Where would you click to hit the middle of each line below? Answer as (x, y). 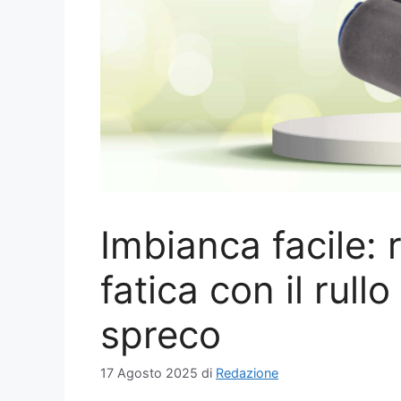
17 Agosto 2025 (149, 372)
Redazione (247, 372)
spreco (161, 334)
